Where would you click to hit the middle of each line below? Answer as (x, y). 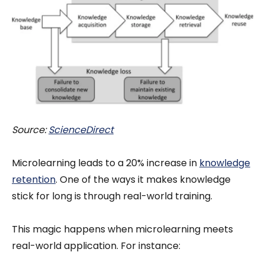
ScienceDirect (81, 130)
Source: (30, 130)
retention (34, 180)
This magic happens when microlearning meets (122, 230)
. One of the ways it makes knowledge (143, 180)
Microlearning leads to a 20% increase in (106, 163)
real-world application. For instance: (96, 246)
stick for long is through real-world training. (112, 196)
